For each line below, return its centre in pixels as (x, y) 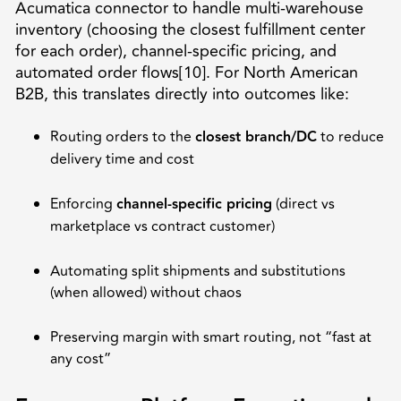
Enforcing (83, 204)
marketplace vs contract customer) (162, 226)
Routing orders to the (123, 137)
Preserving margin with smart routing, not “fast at (211, 337)
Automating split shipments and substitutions (198, 271)
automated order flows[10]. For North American (186, 72)
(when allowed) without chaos (146, 292)
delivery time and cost (122, 159)
